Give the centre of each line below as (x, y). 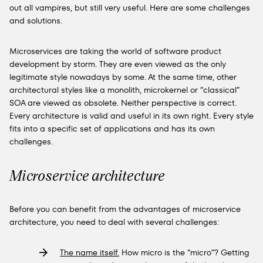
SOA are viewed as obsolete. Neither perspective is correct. (123, 103)
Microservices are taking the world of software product (115, 51)
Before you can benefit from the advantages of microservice (125, 209)
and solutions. (36, 21)
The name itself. (90, 252)
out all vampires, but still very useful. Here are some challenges (130, 8)
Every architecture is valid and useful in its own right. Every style (131, 116)
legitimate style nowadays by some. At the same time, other (123, 77)
